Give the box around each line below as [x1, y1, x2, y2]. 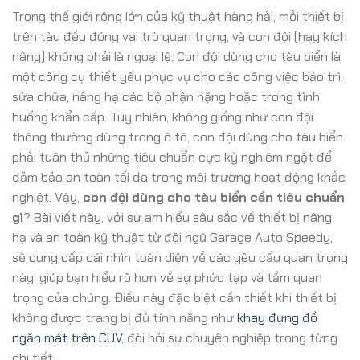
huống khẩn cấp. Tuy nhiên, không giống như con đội [12, 108, 313, 125]
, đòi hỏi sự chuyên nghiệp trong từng [121, 329, 337, 346]
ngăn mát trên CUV [12, 329, 121, 346]
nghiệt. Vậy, [12, 189, 83, 206]
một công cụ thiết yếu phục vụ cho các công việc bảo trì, [12, 68, 343, 85]
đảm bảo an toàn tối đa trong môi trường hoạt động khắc [12, 169, 346, 186]
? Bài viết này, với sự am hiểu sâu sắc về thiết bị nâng [23, 209, 332, 226]
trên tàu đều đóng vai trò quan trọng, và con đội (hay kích [12, 28, 347, 45]
